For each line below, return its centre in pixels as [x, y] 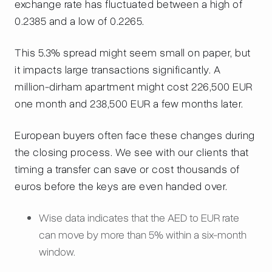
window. [57, 252]
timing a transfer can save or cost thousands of [127, 169]
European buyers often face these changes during [135, 135]
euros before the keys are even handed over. [121, 186]
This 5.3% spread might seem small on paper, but [133, 53]
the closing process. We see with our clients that [132, 152]
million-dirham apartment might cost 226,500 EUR [134, 87]
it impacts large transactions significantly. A [117, 70]
